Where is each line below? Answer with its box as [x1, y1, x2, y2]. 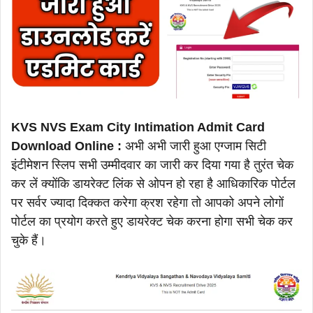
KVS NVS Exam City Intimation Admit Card [11, 119, 265, 134]
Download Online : [11, 138, 122, 153]
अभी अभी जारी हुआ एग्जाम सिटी [122, 138, 266, 153]
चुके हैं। [11, 233, 50, 247]
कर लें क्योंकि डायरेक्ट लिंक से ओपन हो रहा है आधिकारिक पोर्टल [11, 176, 296, 191]
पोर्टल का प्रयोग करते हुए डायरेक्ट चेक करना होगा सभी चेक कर [11, 214, 293, 228]
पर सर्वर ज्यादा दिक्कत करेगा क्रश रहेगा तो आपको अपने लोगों [11, 195, 284, 210]
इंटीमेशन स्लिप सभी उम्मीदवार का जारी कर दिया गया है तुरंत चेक [11, 157, 293, 172]
